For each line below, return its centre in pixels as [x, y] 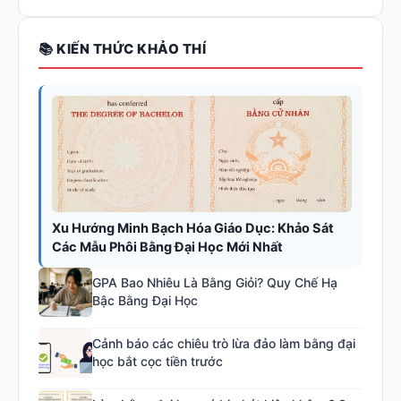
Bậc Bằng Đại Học [145, 301]
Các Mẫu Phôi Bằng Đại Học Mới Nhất [167, 247]
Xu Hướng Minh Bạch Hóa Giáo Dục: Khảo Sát [193, 228]
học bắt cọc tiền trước [158, 362]
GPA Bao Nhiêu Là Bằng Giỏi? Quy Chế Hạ [215, 283]
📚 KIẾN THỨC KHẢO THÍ [122, 48]
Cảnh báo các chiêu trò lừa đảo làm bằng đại [224, 344]
